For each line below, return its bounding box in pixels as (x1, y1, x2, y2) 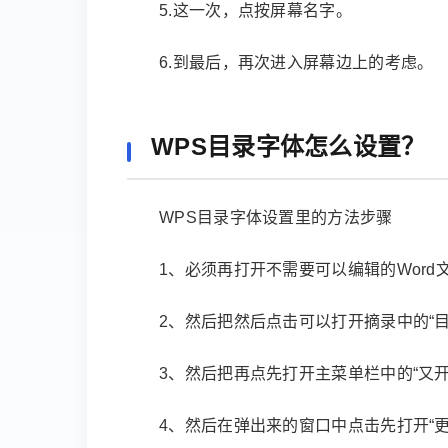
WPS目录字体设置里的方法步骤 (159, 209, 393, 226)
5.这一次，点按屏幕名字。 (159, 2, 352, 19)
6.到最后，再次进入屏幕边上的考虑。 (159, 54, 434, 71)
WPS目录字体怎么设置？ (151, 133, 426, 160)
